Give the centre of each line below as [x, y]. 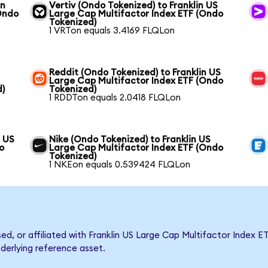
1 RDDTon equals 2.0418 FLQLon [115, 98]
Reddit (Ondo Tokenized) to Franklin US [135, 73]
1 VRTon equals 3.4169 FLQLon [112, 31]
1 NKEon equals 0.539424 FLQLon [120, 165]
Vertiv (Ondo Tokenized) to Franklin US [134, 6]
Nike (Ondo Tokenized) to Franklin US [130, 140]
